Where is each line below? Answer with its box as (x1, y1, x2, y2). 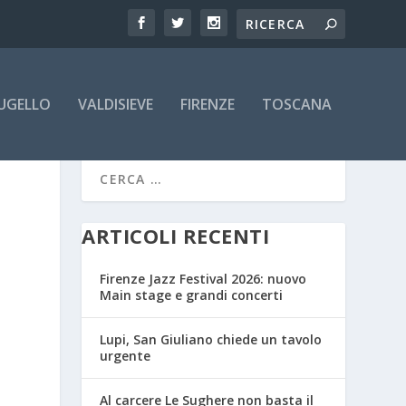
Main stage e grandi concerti (100, 286, 284, 304)
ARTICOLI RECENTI (82, 222, 270, 250)
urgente (100, 347, 151, 365)
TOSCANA (261, 94, 332, 114)
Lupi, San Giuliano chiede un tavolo (100, 331, 323, 349)
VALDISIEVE (77, 94, 153, 114)
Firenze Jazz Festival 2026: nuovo (100, 270, 307, 288)
